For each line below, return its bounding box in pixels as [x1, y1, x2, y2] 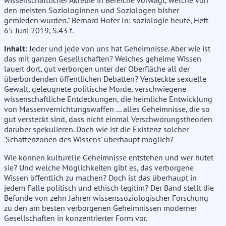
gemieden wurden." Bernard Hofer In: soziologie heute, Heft [4, 15, 208, 26]
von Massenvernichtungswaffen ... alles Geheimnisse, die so [4, 104, 210, 115]
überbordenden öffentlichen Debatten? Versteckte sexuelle [4, 74, 206, 84]
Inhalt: [4, 43, 27, 54]
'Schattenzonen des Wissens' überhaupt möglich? [4, 134, 174, 145]
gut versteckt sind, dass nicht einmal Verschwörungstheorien [4, 114, 212, 125]
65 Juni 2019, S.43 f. [4, 25, 74, 36]
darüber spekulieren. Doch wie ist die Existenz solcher [4, 124, 189, 135]
